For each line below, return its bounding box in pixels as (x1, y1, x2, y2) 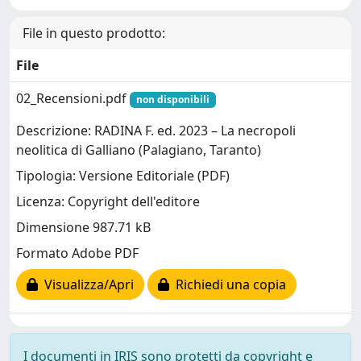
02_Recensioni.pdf (16, 89, 130, 107)
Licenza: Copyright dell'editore (16, 193, 200, 211)
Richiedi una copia (169, 276, 286, 294)
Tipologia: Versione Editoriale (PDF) (16, 167, 230, 185)
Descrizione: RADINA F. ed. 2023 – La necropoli (16, 122, 296, 140)
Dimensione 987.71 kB (16, 218, 151, 237)
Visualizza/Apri (38, 276, 134, 294)
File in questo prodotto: (23, 23, 165, 42)
